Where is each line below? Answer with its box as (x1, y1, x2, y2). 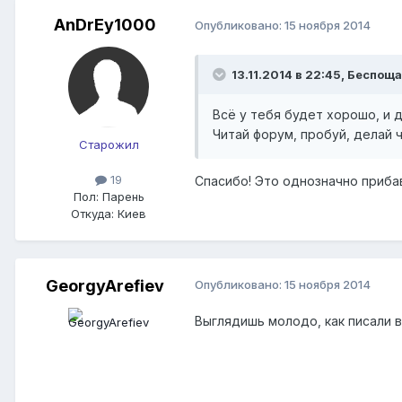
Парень (98, 188, 144, 204)
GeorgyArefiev (46, 275, 164, 295)
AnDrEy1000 (54, 14, 156, 34)
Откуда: (71, 205, 114, 221)
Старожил (78, 136, 139, 152)
